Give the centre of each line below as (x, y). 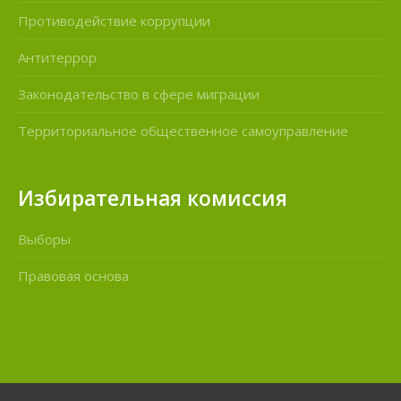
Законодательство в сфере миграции (139, 94)
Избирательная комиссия (153, 198)
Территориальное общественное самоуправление (183, 131)
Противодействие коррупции (114, 21)
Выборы (44, 239)
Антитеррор (57, 58)
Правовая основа (73, 276)
